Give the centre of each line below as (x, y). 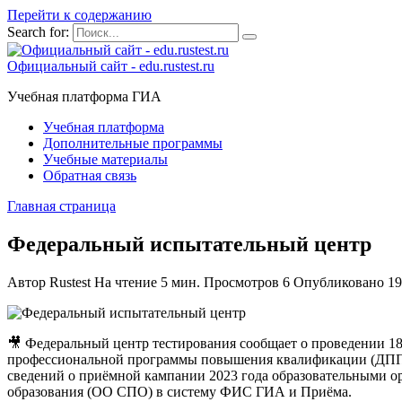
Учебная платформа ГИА (84, 96)
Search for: (38, 32)
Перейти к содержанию (79, 15)
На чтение (126, 282)
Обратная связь (90, 175)
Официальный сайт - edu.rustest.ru (111, 66)
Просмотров (241, 282)
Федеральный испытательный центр (189, 244)
